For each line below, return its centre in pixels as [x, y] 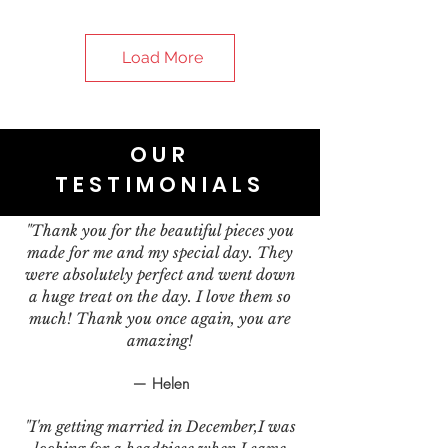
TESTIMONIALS [160, 184]
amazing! [160, 340]
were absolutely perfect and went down [160, 274]
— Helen [160, 383]
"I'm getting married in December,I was [160, 426]
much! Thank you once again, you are [160, 318]
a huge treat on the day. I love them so [160, 296]
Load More [162, 57]
